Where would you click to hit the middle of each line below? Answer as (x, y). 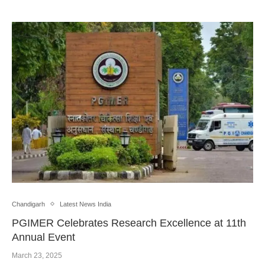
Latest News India (85, 204)
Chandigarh (28, 204)
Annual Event (43, 237)
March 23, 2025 (37, 255)
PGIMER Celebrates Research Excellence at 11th (129, 223)
